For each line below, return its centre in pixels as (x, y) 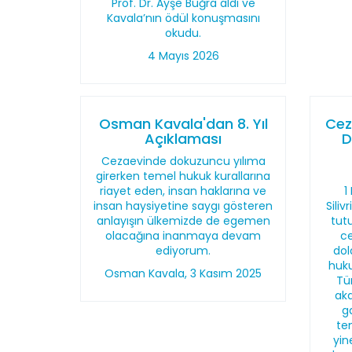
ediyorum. (183, 251)
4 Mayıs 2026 (183, 56)
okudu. (183, 33)
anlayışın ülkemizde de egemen (183, 221)
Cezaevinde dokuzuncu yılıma (183, 161)
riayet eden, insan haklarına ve (183, 191)
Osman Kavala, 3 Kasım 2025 (183, 273)
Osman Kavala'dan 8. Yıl (183, 124)
